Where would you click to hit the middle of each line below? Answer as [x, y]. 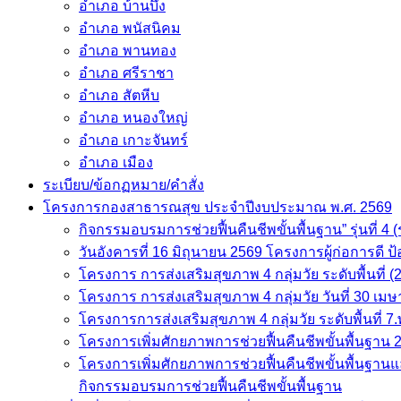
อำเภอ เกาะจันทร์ [133, 140]
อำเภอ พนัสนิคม [130, 28]
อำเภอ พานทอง [128, 51]
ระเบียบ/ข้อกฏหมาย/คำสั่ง [124, 185]
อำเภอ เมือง [116, 162]
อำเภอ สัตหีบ [119, 95]
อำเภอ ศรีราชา [126, 73]
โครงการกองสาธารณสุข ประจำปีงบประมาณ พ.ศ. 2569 [218, 207]
